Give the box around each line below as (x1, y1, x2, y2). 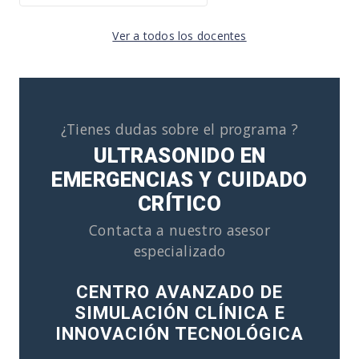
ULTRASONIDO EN (93, 143, 266, 167)
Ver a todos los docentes (112, 27, 247, 43)
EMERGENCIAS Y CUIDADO (51, 167, 308, 192)
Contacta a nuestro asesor (89, 220, 270, 240)
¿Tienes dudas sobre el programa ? (60, 119, 299, 139)
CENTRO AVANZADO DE (76, 280, 283, 302)
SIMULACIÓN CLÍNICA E (74, 301, 285, 323)
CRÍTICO (137, 191, 222, 216)
